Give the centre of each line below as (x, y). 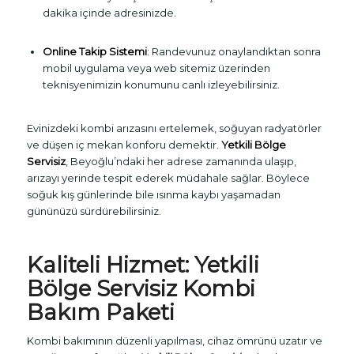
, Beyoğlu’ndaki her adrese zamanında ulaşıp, (181, 162)
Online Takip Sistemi (94, 52)
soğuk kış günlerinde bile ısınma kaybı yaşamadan (153, 195)
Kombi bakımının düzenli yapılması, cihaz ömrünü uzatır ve (174, 341)
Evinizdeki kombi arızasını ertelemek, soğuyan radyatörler (174, 128)
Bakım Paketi (100, 313)
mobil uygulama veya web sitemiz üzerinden (156, 68)
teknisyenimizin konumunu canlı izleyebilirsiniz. (161, 85)
